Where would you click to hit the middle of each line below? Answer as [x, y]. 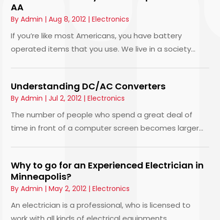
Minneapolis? [41, 177]
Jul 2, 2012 [65, 98]
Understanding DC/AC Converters [88, 86]
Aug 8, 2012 [68, 19]
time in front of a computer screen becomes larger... [107, 128]
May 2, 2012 [68, 189]
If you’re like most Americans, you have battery [96, 36]
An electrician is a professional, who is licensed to [101, 205]
